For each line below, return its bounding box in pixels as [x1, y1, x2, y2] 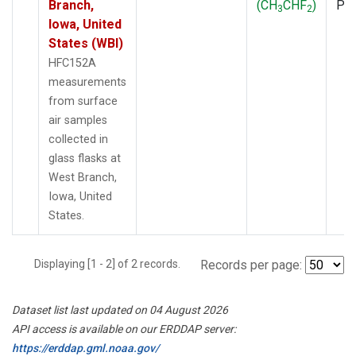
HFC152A [48, 56, 96, 70]
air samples [48, 113, 107, 127]
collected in [48, 132, 108, 146]
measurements [48, 75, 126, 89]
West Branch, [48, 170, 117, 184]
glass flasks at [48, 151, 121, 165]
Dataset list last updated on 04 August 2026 [12, 303, 228, 316]
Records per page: [200, 257, 302, 273]
